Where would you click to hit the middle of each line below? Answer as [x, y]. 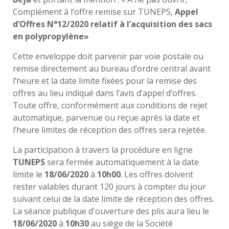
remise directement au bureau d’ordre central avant [112, 69]
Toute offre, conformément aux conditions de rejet [110, 106]
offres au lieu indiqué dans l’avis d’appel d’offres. [105, 93]
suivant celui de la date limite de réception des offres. [113, 199]
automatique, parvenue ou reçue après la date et [106, 118]
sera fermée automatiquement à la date [122, 162]
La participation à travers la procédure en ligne [103, 150]
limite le [29, 175]
